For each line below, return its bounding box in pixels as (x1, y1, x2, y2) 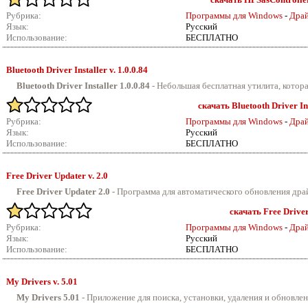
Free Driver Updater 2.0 (16, 186, 110, 197)
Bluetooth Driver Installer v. (6, 65, 118, 75)
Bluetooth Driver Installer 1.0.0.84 (16, 80, 150, 91)
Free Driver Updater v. (6, 170, 96, 181)
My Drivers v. (6, 276, 61, 287)
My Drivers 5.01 (16, 292, 80, 302)
